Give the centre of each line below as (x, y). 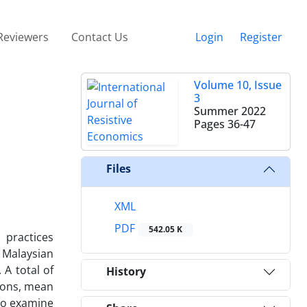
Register (261, 37)
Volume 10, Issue (238, 85)
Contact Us (100, 37)
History (126, 272)
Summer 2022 (230, 111)
